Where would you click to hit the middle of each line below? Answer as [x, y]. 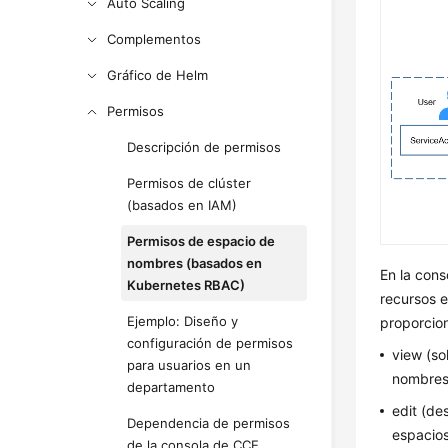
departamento [171, 387]
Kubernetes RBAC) [186, 285]
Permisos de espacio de [201, 241]
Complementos [154, 39]
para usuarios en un [189, 365]
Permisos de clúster [189, 183]
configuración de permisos [210, 343]
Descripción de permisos [204, 147]
